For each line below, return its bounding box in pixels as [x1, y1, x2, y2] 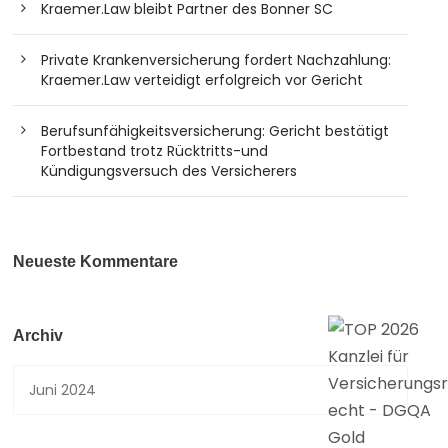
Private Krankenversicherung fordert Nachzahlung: [41, 50, 392, 70]
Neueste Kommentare [13, 253, 179, 270]
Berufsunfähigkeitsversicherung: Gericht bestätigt [41, 121, 390, 141]
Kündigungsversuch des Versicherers [41, 161, 298, 181]
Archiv [13, 327, 64, 344]
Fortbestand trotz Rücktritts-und [41, 141, 269, 161]
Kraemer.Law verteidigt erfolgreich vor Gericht [41, 70, 364, 90]
